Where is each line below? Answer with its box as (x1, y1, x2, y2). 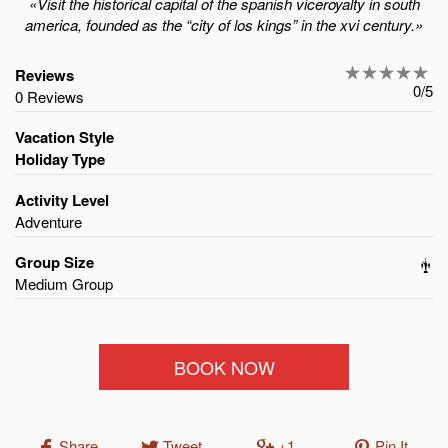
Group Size (15, 251, 94, 274)
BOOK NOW (173, 354, 275, 381)
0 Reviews (15, 86, 84, 108)
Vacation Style (15, 126, 114, 149)
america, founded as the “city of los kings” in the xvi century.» (25, 14, 423, 36)
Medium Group (15, 273, 113, 295)
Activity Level (15, 189, 109, 212)
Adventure (15, 211, 82, 233)
